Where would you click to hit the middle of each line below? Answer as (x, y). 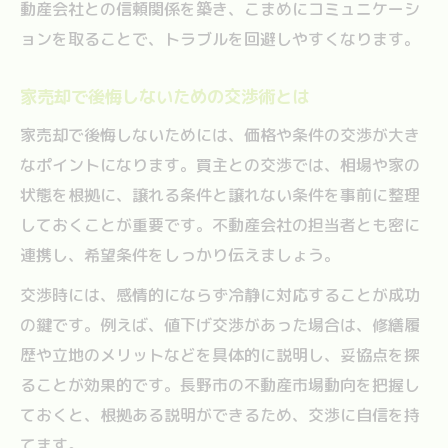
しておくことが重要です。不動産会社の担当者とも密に (220, 224)
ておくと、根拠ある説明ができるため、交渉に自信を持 (220, 414)
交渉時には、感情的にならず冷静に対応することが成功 (220, 294)
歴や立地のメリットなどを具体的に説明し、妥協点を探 (220, 354)
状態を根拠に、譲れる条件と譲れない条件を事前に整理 (220, 194)
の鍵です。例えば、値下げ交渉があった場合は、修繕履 (220, 324)
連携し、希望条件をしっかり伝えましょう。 (180, 254)
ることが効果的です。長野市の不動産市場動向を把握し (220, 384)
